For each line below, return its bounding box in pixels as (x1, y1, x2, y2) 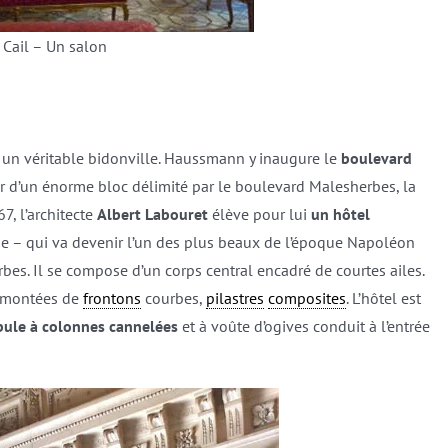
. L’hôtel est (345, 287, 421, 308)
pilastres (205, 287, 264, 308)
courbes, (140, 287, 206, 308)
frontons (82, 287, 141, 308)
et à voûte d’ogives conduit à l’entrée (177, 315, 430, 336)
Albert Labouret (96, 203, 208, 224)
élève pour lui (207, 203, 311, 224)
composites (267, 287, 346, 308)
